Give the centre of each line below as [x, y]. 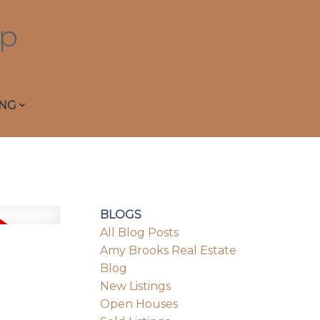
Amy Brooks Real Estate [169, 250]
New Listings [136, 286]
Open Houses [139, 304]
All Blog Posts [140, 232]
